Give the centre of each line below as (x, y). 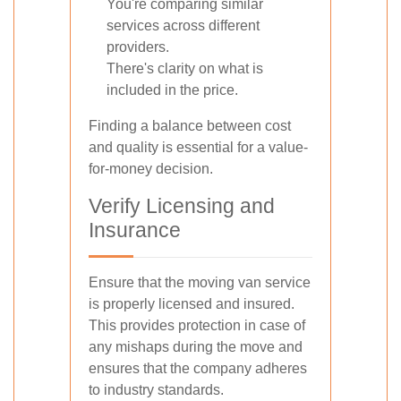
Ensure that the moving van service (200, 282)
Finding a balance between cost (190, 126)
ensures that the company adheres (198, 368)
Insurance (135, 230)
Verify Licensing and (182, 206)
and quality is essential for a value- (198, 147)
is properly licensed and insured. (192, 304)
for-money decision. (151, 169)
